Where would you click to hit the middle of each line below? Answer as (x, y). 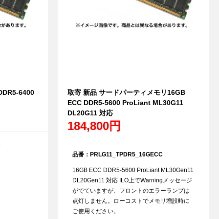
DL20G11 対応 (90, 113)
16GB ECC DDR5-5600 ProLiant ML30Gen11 (133, 170)
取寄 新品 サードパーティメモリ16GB (126, 93)
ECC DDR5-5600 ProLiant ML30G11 (125, 103)
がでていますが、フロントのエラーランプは (131, 191)
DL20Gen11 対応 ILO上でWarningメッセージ (132, 181)
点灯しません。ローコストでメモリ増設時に (131, 201)
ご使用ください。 (96, 211)
